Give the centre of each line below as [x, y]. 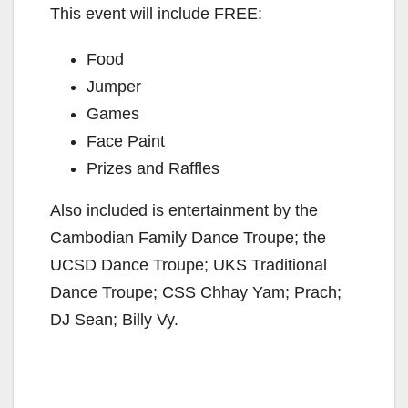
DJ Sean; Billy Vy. [114, 319]
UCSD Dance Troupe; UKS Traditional [189, 265]
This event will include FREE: [156, 13]
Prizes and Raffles [153, 168]
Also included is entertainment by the [184, 210]
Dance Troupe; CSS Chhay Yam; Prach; [196, 292]
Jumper [114, 86]
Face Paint [126, 141]
